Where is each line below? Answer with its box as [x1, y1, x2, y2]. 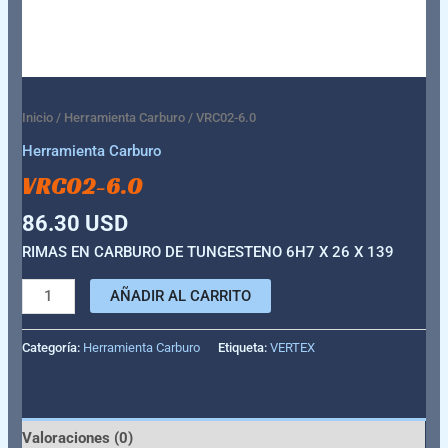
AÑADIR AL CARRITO [110, 286, 251, 305]
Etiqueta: [218, 340, 271, 356]
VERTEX [270, 340, 316, 356]
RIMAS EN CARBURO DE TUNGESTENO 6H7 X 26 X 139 [22, 243, 395, 262]
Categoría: [22, 340, 84, 356]
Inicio [22, 110, 54, 126]
